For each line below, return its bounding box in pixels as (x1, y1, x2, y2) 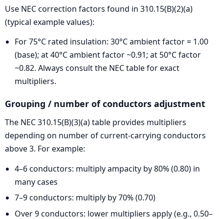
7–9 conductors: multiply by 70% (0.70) (15, 192, 155, 203)
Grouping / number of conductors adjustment (5, 97, 205, 109)
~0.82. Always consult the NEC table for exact (15, 63, 179, 74)
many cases (15, 176, 58, 187)
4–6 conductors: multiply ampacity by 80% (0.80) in (15, 163, 200, 174)
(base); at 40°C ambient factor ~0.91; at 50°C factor (15, 49, 201, 61)
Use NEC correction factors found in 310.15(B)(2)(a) (5, 3, 193, 14)
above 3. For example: (5, 143, 85, 154)
